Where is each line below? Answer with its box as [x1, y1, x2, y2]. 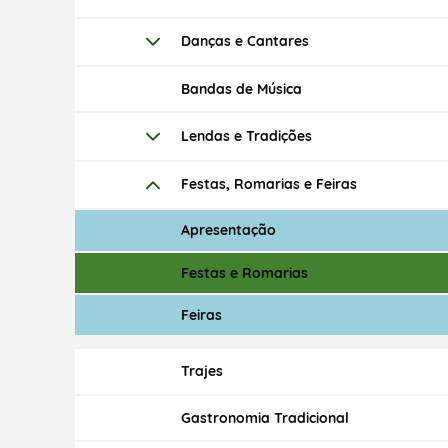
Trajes [180, 362, 223, 381]
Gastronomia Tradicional [180, 408, 349, 427]
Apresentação [180, 221, 276, 240]
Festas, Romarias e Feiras [180, 174, 357, 193]
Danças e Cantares [180, 31, 309, 50]
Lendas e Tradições [180, 126, 312, 145]
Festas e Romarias [180, 263, 308, 282]
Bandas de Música [180, 80, 302, 99]
